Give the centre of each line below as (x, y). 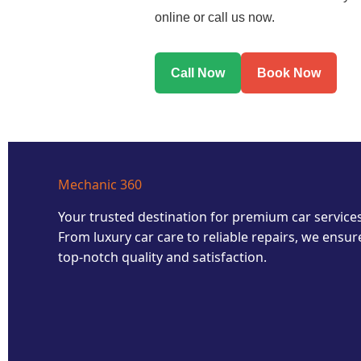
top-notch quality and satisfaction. (162, 257)
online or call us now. (215, 17)
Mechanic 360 (100, 185)
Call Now (198, 73)
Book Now (289, 73)
